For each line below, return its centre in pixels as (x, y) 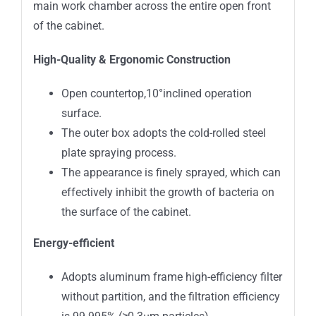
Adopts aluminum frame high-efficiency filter (171, 276)
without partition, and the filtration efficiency (170, 296)
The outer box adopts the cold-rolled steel (163, 133)
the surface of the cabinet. (126, 212)
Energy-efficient (73, 243)
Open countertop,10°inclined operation (156, 93)
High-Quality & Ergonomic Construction (132, 59)
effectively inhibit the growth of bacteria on (168, 192)
